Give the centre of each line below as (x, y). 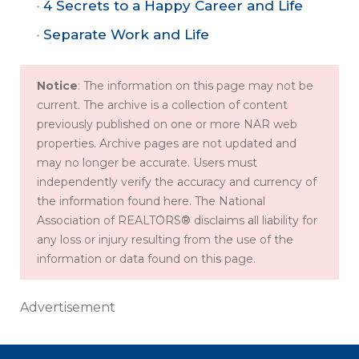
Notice (57, 86)
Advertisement (68, 308)
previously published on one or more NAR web (167, 125)
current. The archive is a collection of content (162, 105)
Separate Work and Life (126, 34)
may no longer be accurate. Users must (147, 163)
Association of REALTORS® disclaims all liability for (177, 221)
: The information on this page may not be (196, 86)
